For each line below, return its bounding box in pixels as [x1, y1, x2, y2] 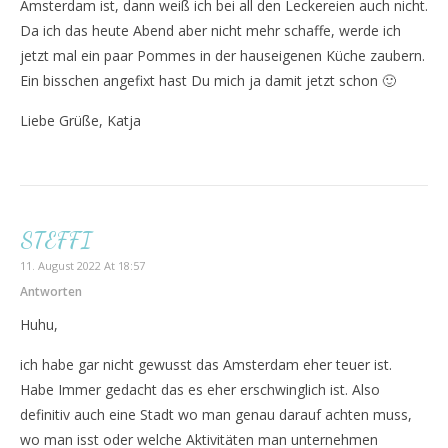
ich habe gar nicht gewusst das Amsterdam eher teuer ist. [20, 355, 392, 374]
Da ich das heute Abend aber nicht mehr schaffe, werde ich [20, 21, 401, 40]
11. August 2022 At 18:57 [20, 258, 145, 273]
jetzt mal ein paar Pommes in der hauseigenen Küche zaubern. [20, 46, 425, 65]
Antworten [20, 283, 82, 300]
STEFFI [20, 227, 93, 253]
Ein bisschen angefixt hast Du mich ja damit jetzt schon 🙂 [20, 71, 396, 90]
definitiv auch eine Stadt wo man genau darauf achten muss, [20, 405, 412, 424]
